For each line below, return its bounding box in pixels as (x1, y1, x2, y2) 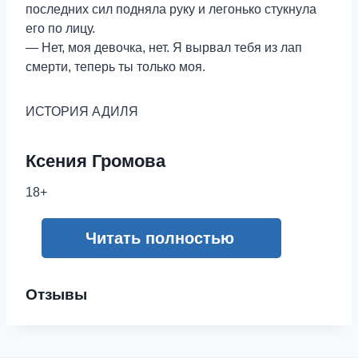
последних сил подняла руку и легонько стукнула (26, 2, 316, 16)
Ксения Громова (26, 150, 165, 171)
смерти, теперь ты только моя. (26, 59, 205, 74)
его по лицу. (26, 21, 95, 35)
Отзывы (26, 285, 87, 303)
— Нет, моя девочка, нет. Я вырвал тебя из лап (26, 40, 302, 54)
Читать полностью (86, 229, 234, 247)
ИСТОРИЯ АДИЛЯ (26, 104, 138, 118)
